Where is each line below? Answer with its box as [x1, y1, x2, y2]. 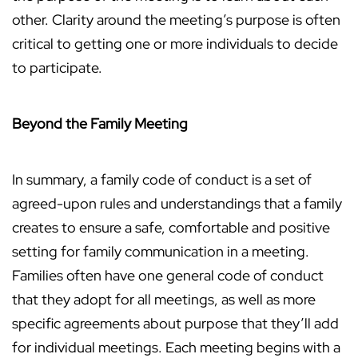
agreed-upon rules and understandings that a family [12, 194, 342, 213]
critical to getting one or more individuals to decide [12, 34, 338, 54]
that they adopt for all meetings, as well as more [12, 290, 316, 309]
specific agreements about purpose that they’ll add [12, 314, 339, 333]
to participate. [12, 58, 102, 78]
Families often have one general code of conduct [12, 266, 324, 285]
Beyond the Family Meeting [12, 114, 188, 133]
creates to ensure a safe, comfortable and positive [12, 218, 330, 237]
